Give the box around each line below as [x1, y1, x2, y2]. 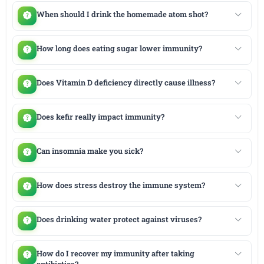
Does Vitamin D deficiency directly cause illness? [36, 77, 215, 88]
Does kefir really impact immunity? [36, 111, 164, 122]
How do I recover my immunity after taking [36, 247, 194, 259]
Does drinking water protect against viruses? [36, 213, 202, 225]
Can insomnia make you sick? [36, 145, 143, 156]
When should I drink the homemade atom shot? [36, 8, 208, 19]
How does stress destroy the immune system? [36, 179, 205, 190]
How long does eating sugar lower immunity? [36, 42, 202, 54]
